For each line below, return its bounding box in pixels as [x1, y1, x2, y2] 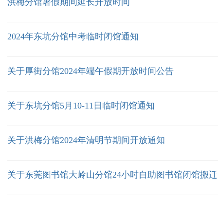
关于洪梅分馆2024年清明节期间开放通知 [7, 135, 165, 145]
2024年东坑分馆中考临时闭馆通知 [7, 32, 139, 41]
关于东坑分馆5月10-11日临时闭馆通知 [7, 101, 155, 110]
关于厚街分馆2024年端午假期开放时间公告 [7, 66, 174, 76]
